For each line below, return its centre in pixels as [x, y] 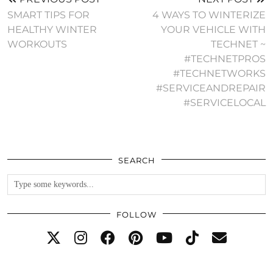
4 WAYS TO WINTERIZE [209, 15]
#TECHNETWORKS [219, 74]
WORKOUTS [37, 44]
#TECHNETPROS [225, 59]
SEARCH [136, 161]
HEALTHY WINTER [52, 30]
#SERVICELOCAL [225, 103]
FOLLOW [136, 215]
